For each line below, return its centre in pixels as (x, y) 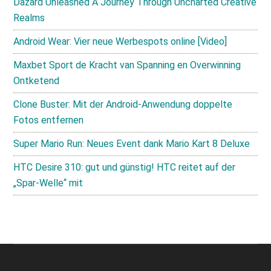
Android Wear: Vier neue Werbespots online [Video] (120, 41)
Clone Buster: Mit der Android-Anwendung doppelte (123, 104)
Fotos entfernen (49, 120)
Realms (29, 18)
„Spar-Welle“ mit (48, 183)
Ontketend (37, 81)
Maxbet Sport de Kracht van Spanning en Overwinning (127, 65)
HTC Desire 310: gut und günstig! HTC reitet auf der (125, 167)
